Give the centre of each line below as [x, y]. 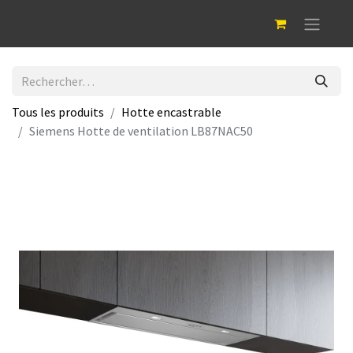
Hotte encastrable [171, 112]
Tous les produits [58, 112]
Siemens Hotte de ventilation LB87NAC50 [141, 131]
